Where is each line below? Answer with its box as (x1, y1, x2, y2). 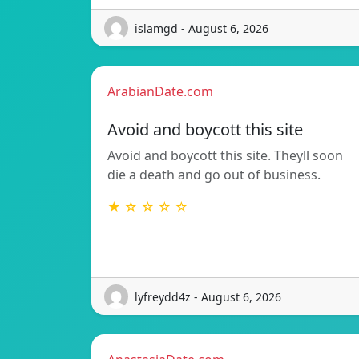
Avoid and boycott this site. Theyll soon (107, 147, 343, 165)
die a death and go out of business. (107, 166, 321, 184)
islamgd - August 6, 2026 (135, 20, 268, 36)
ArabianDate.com (107, 83, 213, 101)
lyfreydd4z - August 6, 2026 (135, 288, 281, 305)
